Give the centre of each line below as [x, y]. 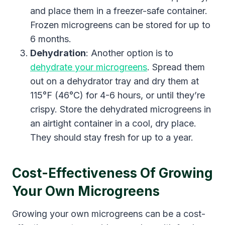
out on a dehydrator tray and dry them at [115, 81]
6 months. [51, 39]
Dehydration [58, 53]
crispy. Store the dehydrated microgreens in [121, 109]
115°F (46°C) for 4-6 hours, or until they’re [118, 95]
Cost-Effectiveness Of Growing [113, 173]
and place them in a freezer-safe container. [119, 11]
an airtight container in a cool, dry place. [113, 123]
